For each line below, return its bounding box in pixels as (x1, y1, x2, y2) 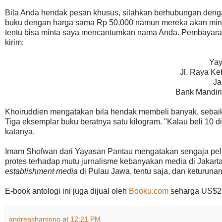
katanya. (5, 127, 35, 136)
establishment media (5, 166, 78, 175)
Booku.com (129, 186, 168, 195)
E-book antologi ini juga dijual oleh (5, 186, 129, 195)
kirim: (5, 38, 24, 47)
